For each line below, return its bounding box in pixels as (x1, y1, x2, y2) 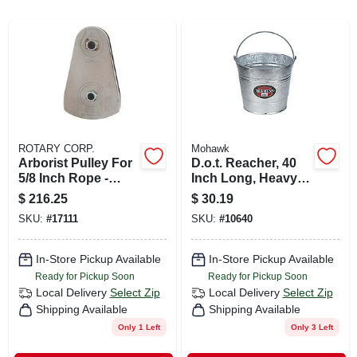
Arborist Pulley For (18, 155, 132, 170)
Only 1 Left (117, 322, 160, 331)
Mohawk (190, 143, 229, 155)
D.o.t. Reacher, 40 (190, 155, 296, 170)
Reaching (190, 201, 249, 215)
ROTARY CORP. (18, 143, 95, 155)
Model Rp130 (18, 186, 97, 200)
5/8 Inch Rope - (18, 171, 108, 185)
